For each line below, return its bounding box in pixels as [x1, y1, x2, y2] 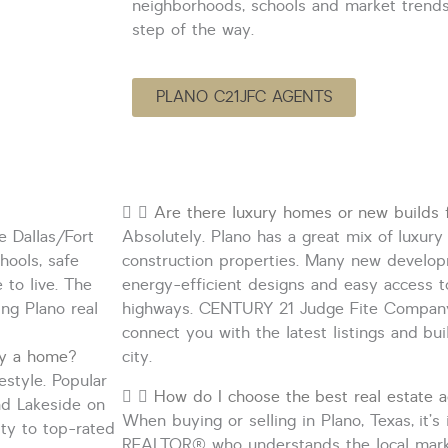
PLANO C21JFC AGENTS [156, 86, 332, 107]
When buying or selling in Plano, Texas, [122, 409, 420, 432]
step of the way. [132, 18, 254, 41]
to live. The [3, 273, 93, 296]
